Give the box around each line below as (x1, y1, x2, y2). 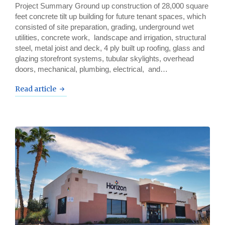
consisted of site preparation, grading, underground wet (15, 22, 194, 31)
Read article (15, 84, 56, 93)
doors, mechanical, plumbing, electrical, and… (15, 64, 168, 73)
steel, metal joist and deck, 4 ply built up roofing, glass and (15, 43, 204, 52)
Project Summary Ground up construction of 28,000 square (15, 1, 208, 10)
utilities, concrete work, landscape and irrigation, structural (15, 33, 206, 42)
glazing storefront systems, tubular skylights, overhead (15, 54, 194, 63)
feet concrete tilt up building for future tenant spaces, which (15, 12, 206, 21)
